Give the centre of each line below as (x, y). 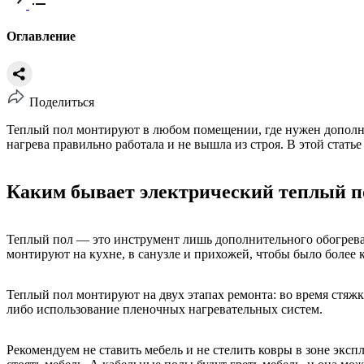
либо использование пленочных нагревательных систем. (165, 310)
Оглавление (41, 37)
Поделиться (62, 102)
